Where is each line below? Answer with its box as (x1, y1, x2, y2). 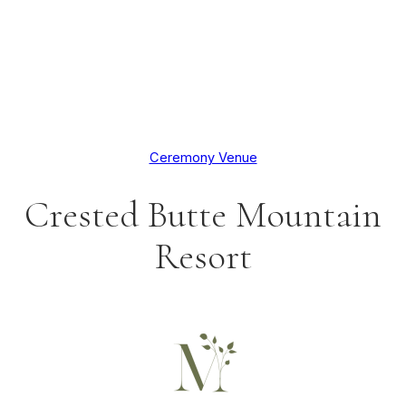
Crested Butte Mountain (24, 192, 382, 238)
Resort (154, 234, 252, 280)
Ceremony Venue (149, 150, 257, 166)
